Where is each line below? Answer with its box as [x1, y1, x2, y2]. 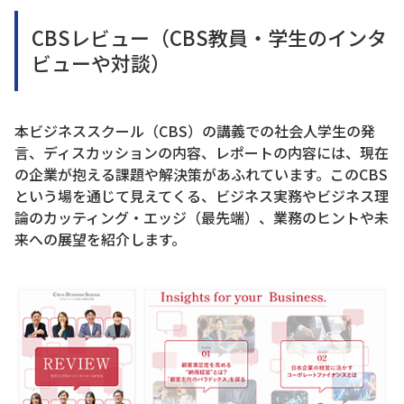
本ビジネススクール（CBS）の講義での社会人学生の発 [14, 119, 375, 142]
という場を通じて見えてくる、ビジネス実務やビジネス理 [14, 184, 389, 207]
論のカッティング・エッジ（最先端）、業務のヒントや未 [14, 206, 389, 228]
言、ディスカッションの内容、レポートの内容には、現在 [14, 141, 389, 163]
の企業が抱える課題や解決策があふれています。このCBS [14, 162, 388, 185]
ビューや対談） [32, 47, 170, 77]
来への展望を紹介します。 [14, 227, 186, 250]
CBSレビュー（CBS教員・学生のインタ [32, 22, 387, 51]
